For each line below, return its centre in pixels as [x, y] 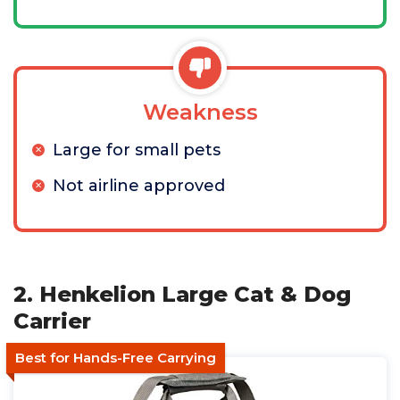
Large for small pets [137, 150]
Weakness [200, 112]
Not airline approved [139, 186]
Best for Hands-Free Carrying [116, 358]
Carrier [52, 321]
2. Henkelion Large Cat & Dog [182, 294]
